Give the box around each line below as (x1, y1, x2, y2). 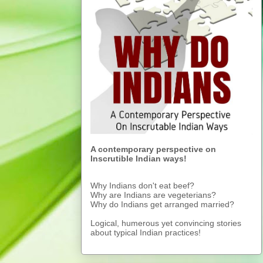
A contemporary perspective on (90, 144, 216, 154)
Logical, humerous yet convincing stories (90, 218, 241, 228)
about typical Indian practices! (90, 227, 201, 237)
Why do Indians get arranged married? (90, 199, 234, 209)
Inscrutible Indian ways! (90, 153, 187, 163)
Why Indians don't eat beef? (90, 180, 194, 190)
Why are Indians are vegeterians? (90, 190, 216, 200)
